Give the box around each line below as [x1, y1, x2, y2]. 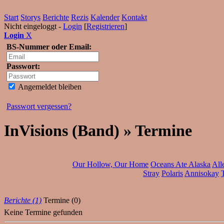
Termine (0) [43, 195, 80, 204]
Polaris [161, 168, 183, 177]
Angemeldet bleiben [16, 82, 81, 91]
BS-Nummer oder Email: [6, 42, 91, 51]
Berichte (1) [4, 195, 41, 204]
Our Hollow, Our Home [72, 159, 148, 168]
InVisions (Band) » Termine [4, 121, 192, 140]
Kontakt [121, 13, 147, 21]
